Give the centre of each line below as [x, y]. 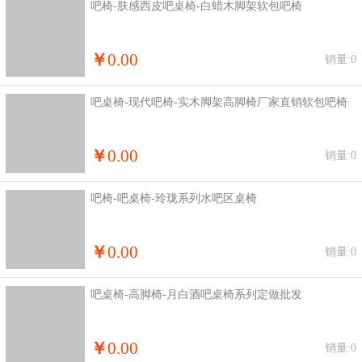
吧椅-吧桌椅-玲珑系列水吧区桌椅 [174, 198]
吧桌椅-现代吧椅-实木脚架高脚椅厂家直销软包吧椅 [219, 102]
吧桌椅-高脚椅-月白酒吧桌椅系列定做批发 [196, 294]
